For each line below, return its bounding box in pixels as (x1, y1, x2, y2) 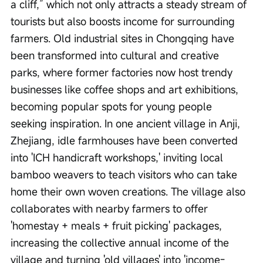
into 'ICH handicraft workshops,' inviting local (11, 150, 226, 165)
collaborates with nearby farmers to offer (11, 201, 211, 216)
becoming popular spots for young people (11, 99, 215, 114)
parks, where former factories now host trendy (11, 65, 235, 80)
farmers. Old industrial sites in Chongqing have (11, 31, 237, 46)
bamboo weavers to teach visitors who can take (11, 167, 240, 182)
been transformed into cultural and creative (11, 48, 222, 63)
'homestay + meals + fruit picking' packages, (11, 218, 225, 233)
